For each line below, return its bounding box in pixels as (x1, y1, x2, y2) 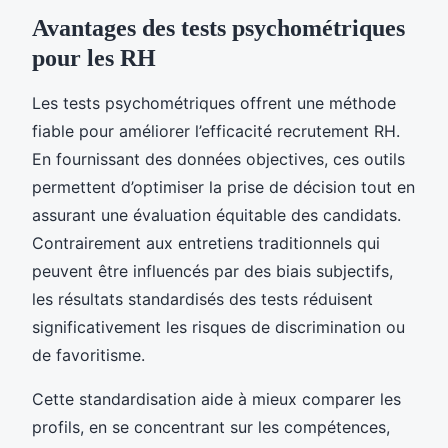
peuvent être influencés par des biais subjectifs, (32, 260, 393, 281)
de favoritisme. (32, 344, 145, 365)
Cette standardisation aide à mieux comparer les (32, 388, 401, 409)
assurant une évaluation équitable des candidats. (32, 204, 401, 225)
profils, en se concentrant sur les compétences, (32, 416, 390, 437)
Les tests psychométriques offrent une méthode (32, 92, 396, 113)
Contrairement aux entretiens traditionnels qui (32, 232, 380, 253)
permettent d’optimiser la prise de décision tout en (32, 176, 415, 197)
